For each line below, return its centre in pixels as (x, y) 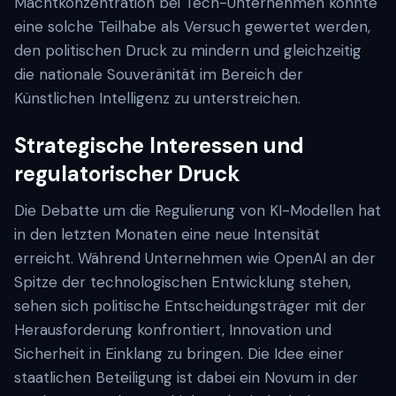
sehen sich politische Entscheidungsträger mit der (190, 306)
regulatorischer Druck (127, 174)
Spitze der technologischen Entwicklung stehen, (183, 282)
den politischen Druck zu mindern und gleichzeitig (188, 50)
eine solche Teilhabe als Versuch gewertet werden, (192, 27)
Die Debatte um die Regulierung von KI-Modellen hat (198, 210)
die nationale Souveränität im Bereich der (159, 74)
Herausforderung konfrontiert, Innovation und (173, 330)
